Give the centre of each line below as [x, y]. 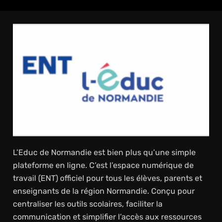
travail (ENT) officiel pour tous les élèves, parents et [107, 178]
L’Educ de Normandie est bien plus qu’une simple [104, 152]
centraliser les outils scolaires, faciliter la [87, 204]
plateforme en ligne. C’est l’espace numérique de [103, 165]
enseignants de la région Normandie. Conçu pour [104, 191]
